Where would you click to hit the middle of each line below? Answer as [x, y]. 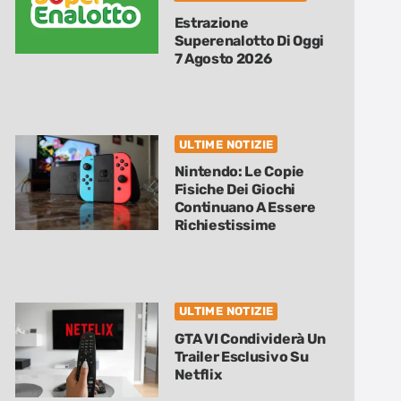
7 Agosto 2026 [223, 58]
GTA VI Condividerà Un [250, 338]
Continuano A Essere [245, 208]
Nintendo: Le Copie [239, 172]
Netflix [198, 374]
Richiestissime [226, 226]
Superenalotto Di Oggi [249, 40]
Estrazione [211, 22]
